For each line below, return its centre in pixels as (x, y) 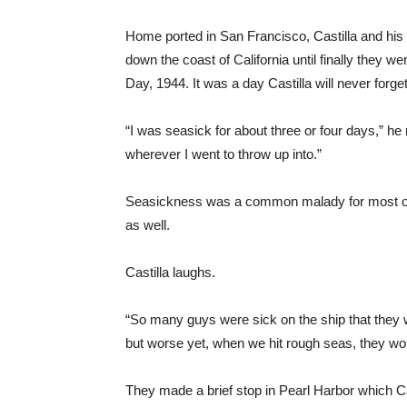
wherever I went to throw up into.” (223, 154)
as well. (148, 225)
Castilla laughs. (170, 272)
